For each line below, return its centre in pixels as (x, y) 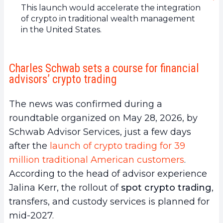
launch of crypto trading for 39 (117, 146)
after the (29, 146)
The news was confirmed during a (86, 104)
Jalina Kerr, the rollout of (65, 187)
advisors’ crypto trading (63, 79)
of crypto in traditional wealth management (108, 18)
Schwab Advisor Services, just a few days (100, 132)
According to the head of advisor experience (108, 173)
